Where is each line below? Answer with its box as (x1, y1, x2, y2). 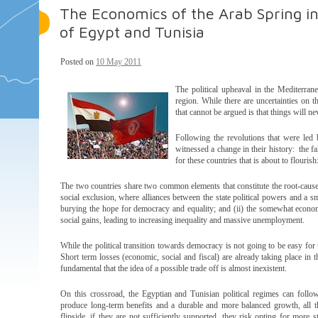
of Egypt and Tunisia (60, 23, 204, 41)
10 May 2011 (96, 57, 141, 67)
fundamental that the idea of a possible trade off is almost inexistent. (60, 263, 287, 273)
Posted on (60, 57, 96, 67)
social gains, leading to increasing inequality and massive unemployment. (60, 215, 305, 225)
